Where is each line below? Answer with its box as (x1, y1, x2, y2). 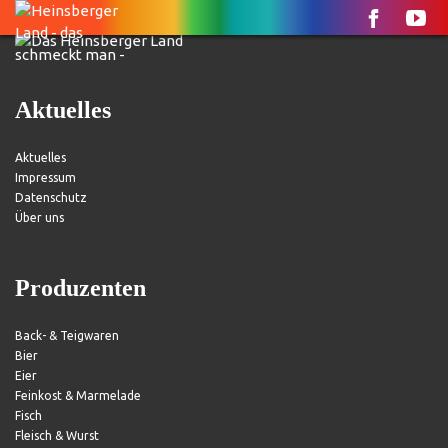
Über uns (15, 211, 64, 225)
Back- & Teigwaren (15, 329, 119, 343)
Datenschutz (15, 191, 87, 205)
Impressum (15, 171, 76, 185)
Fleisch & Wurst (15, 429, 99, 443)
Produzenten (15, 275, 146, 302)
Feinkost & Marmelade (15, 389, 141, 403)
